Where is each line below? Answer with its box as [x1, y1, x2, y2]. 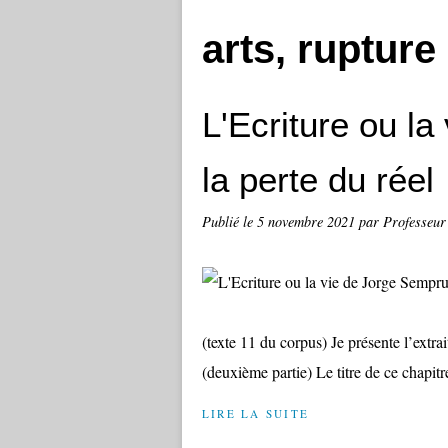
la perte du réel [202, 160, 434, 199]
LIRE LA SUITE [202, 406, 310, 421]
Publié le [202, 212, 257, 231]
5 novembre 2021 [257, 212, 359, 231]
